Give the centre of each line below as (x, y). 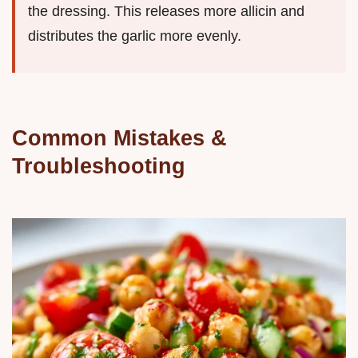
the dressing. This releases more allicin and (166, 11)
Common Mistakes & (119, 137)
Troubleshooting (99, 165)
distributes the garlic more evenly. (135, 36)
